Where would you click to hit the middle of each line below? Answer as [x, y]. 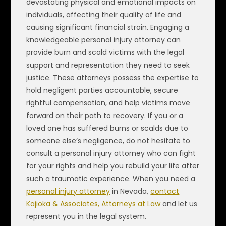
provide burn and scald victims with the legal [105, 52]
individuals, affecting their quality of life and [104, 14]
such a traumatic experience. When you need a [111, 178]
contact [165, 191]
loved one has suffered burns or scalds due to [107, 128]
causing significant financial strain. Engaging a [108, 27]
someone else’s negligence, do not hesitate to [108, 140]
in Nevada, [130, 191]
